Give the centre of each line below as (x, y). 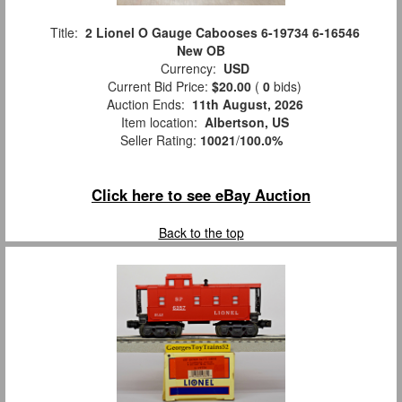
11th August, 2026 (247, 105)
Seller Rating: (160, 140)
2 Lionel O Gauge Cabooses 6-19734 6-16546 (222, 33)
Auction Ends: (145, 105)
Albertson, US (246, 122)
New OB (201, 51)
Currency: (188, 69)
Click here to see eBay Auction (201, 195)
